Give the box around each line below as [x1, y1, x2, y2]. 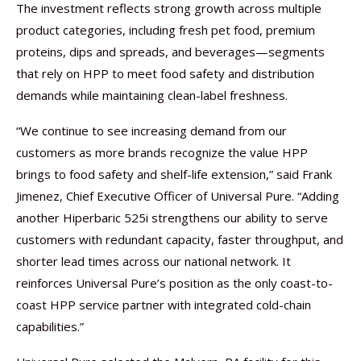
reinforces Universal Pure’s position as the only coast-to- [16, 275, 333, 291]
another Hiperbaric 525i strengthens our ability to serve [16, 210, 328, 226]
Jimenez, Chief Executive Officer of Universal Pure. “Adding [16, 188, 339, 204]
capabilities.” [16, 318, 84, 334]
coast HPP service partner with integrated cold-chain [16, 297, 311, 313]
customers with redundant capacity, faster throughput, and [16, 231, 343, 247]
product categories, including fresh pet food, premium [16, 22, 315, 38]
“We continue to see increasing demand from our [16, 122, 287, 139]
